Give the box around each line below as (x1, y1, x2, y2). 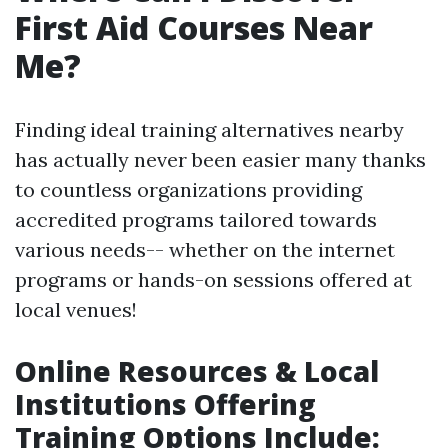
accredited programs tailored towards (15, 207, 377, 233)
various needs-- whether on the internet (15, 237, 395, 263)
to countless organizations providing (15, 177, 362, 203)
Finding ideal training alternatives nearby (15, 117, 404, 143)
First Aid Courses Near (15, 6, 373, 50)
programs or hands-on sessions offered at (15, 267, 412, 293)
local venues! (15, 297, 137, 323)
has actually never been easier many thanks (15, 147, 426, 173)
